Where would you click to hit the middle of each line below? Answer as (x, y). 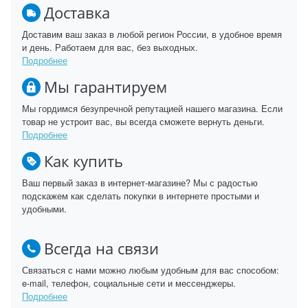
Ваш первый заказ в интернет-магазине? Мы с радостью (140, 183)
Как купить (84, 161)
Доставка (77, 12)
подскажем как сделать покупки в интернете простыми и (141, 196)
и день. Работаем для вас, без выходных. (110, 47)
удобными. (44, 209)
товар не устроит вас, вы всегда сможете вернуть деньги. (143, 122)
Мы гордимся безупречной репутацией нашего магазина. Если (152, 109)
